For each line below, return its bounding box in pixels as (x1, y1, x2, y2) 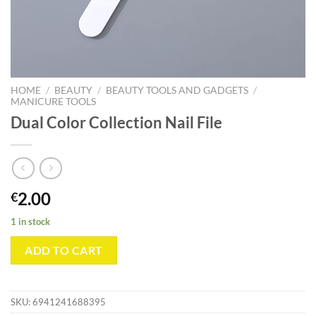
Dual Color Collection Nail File (11, 112, 222, 132)
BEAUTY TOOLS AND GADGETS (106, 85, 249, 96)
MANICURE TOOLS (11, 96, 96, 107)
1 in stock (11, 216, 50, 228)
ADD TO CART (25, 243, 103, 257)
